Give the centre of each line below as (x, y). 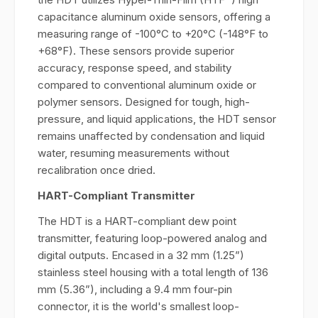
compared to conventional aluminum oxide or (147, 85)
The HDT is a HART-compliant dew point (137, 221)
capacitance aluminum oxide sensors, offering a (154, 17)
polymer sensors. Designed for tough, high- (144, 102)
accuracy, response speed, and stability (135, 68)
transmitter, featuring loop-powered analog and (152, 238)
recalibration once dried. (97, 170)
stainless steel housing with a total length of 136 (153, 272)
